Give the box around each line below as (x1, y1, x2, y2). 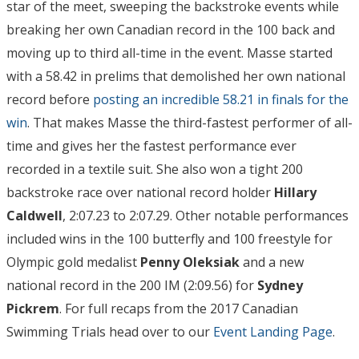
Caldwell (6, 207, 63, 225)
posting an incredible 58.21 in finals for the (93, 91, 349, 109)
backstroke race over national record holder (6, 184, 274, 202)
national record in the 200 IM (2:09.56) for (6, 276, 257, 295)
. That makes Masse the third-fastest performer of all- (27, 114, 353, 132)
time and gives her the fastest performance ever (6, 137, 296, 155)
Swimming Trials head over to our (6, 323, 213, 341)
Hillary (274, 184, 317, 202)
